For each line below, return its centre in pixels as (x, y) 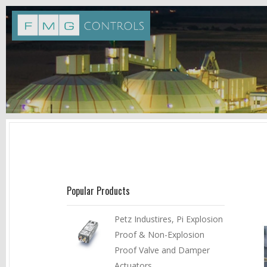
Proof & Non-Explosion (159, 235)
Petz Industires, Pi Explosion (169, 219)
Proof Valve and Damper (162, 250)
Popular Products (98, 191)
